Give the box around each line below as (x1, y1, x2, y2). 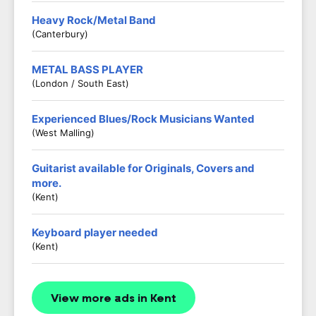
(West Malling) (32, 127, 95, 138)
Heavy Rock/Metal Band (32, 13, 156, 27)
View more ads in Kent (51, 292, 176, 305)
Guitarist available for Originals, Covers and (32, 162, 255, 175)
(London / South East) (32, 78, 129, 89)
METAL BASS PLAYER (32, 63, 143, 76)
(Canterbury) (32, 28, 88, 39)
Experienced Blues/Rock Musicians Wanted (32, 112, 255, 126)
